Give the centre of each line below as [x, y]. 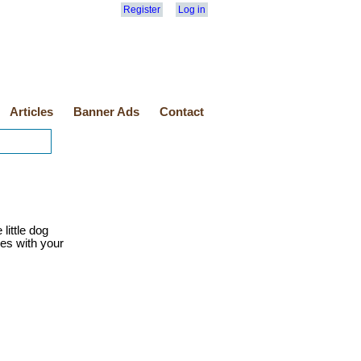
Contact [182, 112]
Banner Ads [106, 112]
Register [142, 10]
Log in [192, 10]
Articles [31, 112]
